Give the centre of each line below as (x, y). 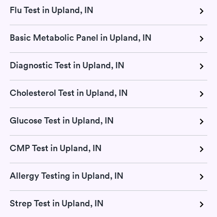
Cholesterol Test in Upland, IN (69, 93)
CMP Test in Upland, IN (56, 148)
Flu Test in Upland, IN (52, 10)
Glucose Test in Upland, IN (62, 121)
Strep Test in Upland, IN (57, 203)
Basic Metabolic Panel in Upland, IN (81, 38)
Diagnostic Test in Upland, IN (67, 65)
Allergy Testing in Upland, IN (67, 176)
